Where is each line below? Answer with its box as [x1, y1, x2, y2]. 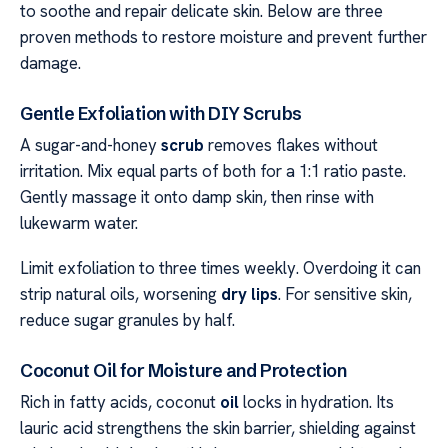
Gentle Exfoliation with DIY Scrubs [20, 102, 302, 126]
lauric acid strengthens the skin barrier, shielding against [20, 417, 416, 440]
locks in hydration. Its [239, 391, 394, 414]
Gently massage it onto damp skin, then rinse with [20, 186, 374, 209]
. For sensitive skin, [278, 282, 412, 305]
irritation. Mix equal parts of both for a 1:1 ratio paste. [20, 160, 406, 183]
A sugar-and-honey [20, 134, 161, 157]
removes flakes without [204, 134, 378, 157]
